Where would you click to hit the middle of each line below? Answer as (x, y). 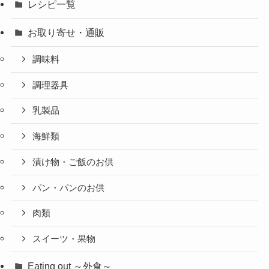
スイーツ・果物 (64, 239)
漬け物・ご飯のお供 (73, 162)
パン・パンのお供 (69, 188)
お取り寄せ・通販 (66, 33)
